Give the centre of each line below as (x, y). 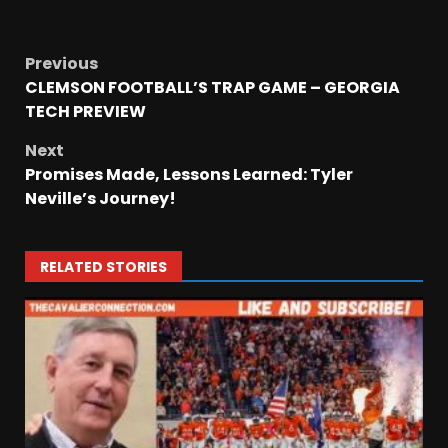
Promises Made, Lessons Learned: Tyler (189, 175)
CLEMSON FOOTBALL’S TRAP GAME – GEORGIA (212, 88)
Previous (61, 64)
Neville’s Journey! (100, 199)
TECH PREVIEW (85, 112)
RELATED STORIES (103, 267)
